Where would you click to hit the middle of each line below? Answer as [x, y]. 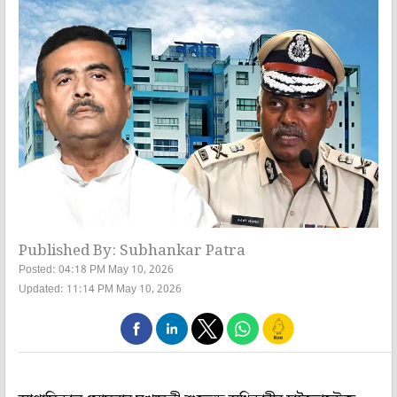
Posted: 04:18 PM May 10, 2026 [96, 270]
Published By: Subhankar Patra [132, 250]
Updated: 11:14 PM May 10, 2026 [100, 289]
